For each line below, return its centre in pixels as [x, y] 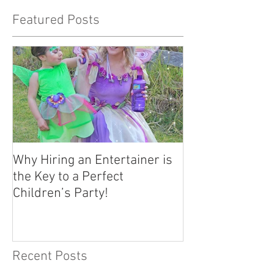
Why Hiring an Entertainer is [93, 161]
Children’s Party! [61, 194]
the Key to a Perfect [68, 177]
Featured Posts [56, 20]
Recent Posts [50, 256]
